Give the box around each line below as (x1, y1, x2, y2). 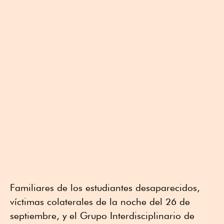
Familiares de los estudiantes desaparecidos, (10, 182, 200, 193)
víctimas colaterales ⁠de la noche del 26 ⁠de (10, 196, 190, 207)
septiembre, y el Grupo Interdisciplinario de (10, 210, 194, 221)
